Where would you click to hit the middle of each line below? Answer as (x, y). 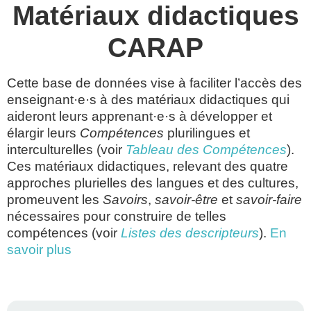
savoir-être (186, 200)
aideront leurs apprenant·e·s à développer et (140, 116)
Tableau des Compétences (206, 150)
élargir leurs (43, 133)
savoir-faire (269, 200)
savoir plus (39, 250)
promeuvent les (55, 200)
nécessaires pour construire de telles (117, 216)
